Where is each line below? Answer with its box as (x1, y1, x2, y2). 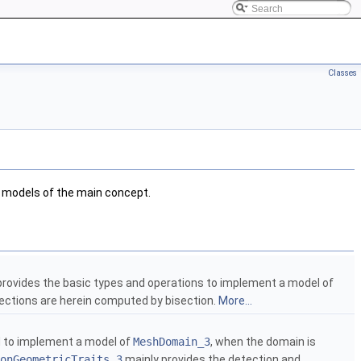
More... (218, 294, 252, 308)
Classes (328, 68, 357, 78)
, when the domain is (210, 335, 316, 349)
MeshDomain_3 (133, 335, 210, 349)
